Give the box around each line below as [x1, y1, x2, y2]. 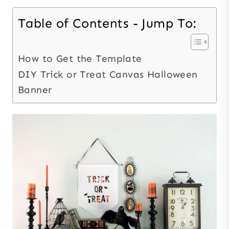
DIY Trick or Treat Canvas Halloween [18, 68, 198, 80]
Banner [18, 83, 52, 96]
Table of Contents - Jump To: [18, 15, 197, 31]
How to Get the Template [18, 52, 142, 64]
